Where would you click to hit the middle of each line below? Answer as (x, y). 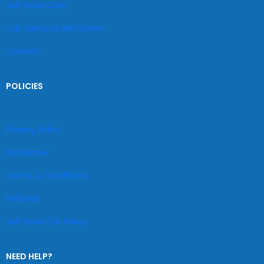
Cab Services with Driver (55, 28)
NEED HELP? (29, 256)
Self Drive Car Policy (47, 222)
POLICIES (24, 86)
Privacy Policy (34, 130)
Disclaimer (27, 153)
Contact (23, 51)
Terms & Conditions (47, 176)
